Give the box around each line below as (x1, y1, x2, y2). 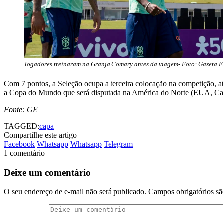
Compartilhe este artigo (4, 131, 77, 140)
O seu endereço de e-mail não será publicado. (4, 187, 146, 196)
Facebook (4, 140, 35, 149)
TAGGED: (4, 122, 39, 131)
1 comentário (4, 149, 45, 158)
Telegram (104, 140, 133, 149)
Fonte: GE (4, 105, 38, 114)
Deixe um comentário (4, 167, 91, 178)
